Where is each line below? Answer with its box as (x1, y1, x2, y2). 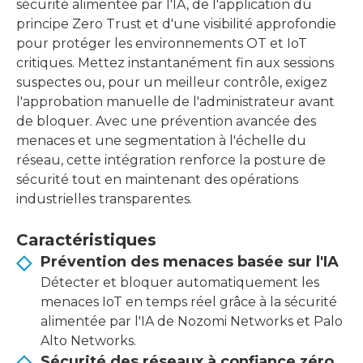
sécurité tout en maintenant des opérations (16, 172, 298, 187)
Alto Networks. (41, 333, 136, 348)
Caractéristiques (16, 230, 156, 250)
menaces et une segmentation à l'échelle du (16, 133, 306, 148)
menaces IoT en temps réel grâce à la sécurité (41, 294, 337, 310)
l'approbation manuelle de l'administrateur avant (16, 94, 335, 109)
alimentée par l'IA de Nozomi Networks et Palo (41, 314, 343, 329)
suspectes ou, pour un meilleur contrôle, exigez (16, 75, 327, 90)
